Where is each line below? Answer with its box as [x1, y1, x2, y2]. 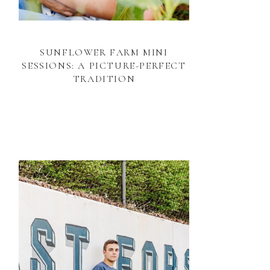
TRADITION [72, 73, 136, 85]
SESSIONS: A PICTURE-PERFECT [22, 60, 186, 72]
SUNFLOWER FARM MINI [40, 46, 168, 58]
